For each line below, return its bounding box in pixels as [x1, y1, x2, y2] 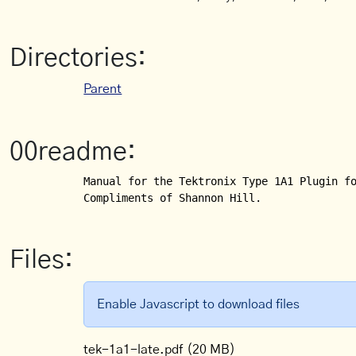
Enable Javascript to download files [97, 298, 300, 311]
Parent [83, 83, 122, 95]
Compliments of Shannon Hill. [83, 192, 262, 204]
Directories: [10, 45, 146, 71]
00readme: [10, 139, 136, 164]
